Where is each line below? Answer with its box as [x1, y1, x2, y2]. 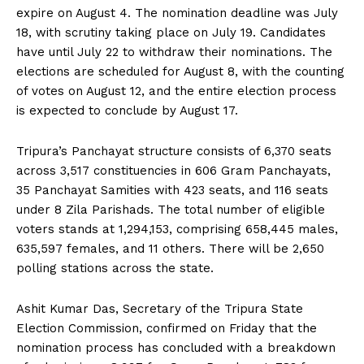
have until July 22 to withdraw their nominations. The [16, 44, 332, 59]
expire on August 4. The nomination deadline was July [16, 5, 338, 20]
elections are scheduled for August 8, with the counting [16, 63, 344, 79]
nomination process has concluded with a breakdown [16, 340, 336, 355]
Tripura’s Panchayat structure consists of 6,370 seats [16, 143, 331, 158]
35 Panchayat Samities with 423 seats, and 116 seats [16, 182, 328, 197]
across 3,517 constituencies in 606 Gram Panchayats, [16, 162, 331, 178]
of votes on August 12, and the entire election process [16, 83, 336, 98]
